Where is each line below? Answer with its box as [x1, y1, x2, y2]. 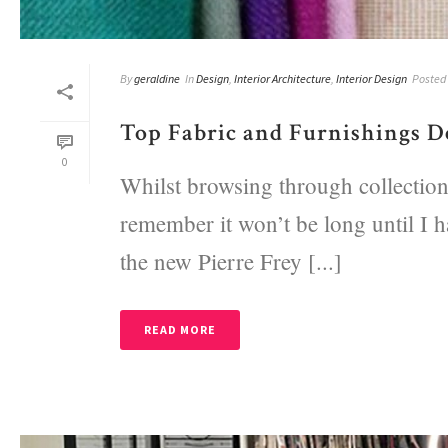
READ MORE [144, 321, 216, 337]
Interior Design [336, 70, 407, 86]
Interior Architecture [234, 70, 331, 86]
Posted [412, 70, 446, 86]
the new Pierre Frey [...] [120, 245, 342, 276]
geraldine [134, 70, 180, 86]
